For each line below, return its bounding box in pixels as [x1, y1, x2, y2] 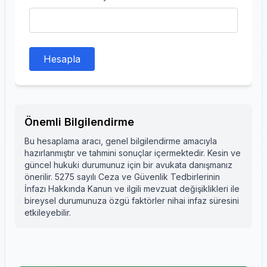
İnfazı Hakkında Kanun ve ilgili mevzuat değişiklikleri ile [24, 184, 240, 194]
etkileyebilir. [24, 207, 71, 218]
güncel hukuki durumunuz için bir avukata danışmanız [24, 160, 232, 170]
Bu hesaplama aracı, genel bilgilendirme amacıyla [24, 136, 217, 146]
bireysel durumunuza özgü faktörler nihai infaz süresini [24, 195, 239, 206]
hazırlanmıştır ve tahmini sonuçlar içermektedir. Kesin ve [24, 148, 241, 158]
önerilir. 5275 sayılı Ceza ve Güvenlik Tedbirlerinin [24, 172, 220, 182]
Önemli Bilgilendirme [24, 116, 134, 128]
